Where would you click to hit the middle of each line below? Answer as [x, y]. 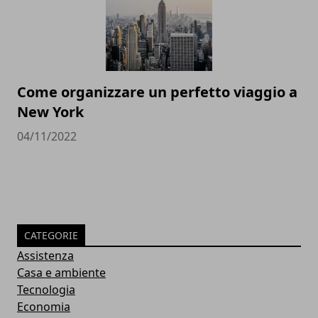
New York [50, 112]
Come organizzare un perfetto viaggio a [157, 92]
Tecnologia [46, 290]
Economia [44, 307]
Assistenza [45, 256]
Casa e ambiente [61, 273]
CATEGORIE [51, 236]
